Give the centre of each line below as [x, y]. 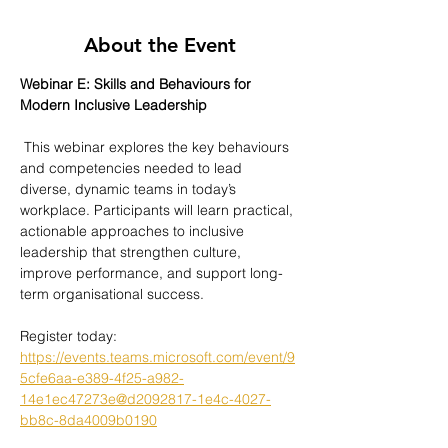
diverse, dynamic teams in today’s [130, 189]
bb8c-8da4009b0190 [88, 420]
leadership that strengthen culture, [132, 252]
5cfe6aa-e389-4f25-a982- [102, 378]
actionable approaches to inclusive [134, 231]
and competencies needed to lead [133, 168]
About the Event [160, 45]
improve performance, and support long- [151, 273]
